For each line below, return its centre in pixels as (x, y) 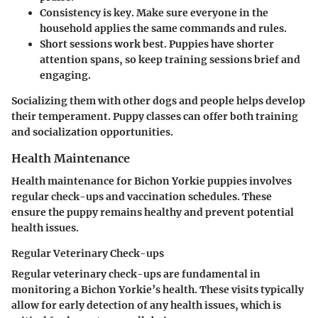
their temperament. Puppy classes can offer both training (155, 116)
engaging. (65, 75)
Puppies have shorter (220, 44)
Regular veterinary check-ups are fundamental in (136, 274)
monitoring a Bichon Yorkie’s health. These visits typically (158, 290)
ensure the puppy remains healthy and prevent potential (153, 212)
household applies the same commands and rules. (163, 28)
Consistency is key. (87, 12)
